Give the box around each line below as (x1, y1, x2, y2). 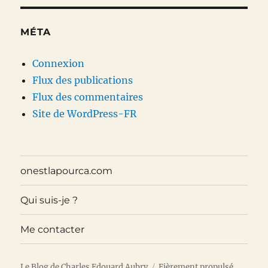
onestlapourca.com (20, 165, 113, 176)
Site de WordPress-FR (32, 108, 137, 120)
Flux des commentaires (32, 91, 144, 103)
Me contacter (20, 223, 85, 235)
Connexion (32, 57, 85, 70)
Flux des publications (32, 74, 133, 87)
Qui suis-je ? (20, 194, 78, 206)
